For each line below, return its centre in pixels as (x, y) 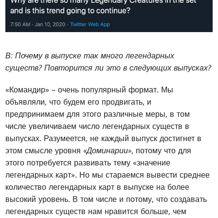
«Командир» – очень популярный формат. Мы (90, 89)
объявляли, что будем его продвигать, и (79, 101)
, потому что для (162, 150)
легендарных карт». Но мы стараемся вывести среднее (108, 174)
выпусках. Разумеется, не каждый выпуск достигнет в (104, 138)
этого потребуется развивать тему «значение (88, 162)
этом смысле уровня (45, 150)
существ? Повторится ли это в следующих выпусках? (109, 67)
